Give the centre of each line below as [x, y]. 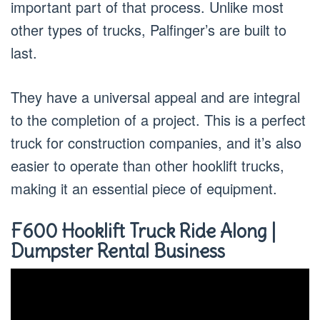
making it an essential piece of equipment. [144, 188]
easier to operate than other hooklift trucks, [147, 165]
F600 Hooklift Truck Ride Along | [143, 231]
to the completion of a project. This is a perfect [158, 119]
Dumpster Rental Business [118, 251]
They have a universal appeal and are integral [155, 96]
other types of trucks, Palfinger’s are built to [149, 29]
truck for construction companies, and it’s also [156, 142]
